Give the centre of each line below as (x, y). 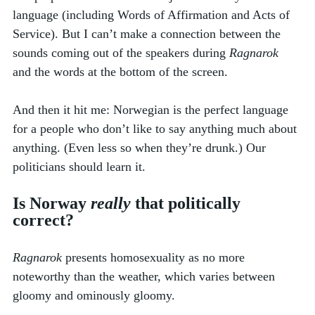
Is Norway (52, 203)
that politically (188, 203)
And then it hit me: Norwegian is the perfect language (152, 109)
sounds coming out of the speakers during (121, 52)
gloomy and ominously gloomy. (96, 295)
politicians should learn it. (79, 166)
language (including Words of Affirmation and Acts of (153, 14)
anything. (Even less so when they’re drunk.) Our (141, 147)
